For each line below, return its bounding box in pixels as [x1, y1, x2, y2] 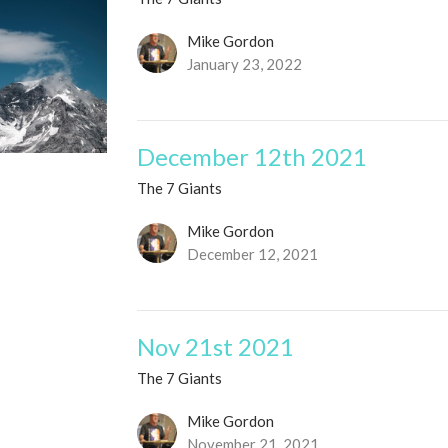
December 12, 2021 [187, 245, 319, 264]
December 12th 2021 [137, 142, 368, 172]
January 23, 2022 [187, 55, 303, 74]
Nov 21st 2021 [137, 332, 295, 362]
